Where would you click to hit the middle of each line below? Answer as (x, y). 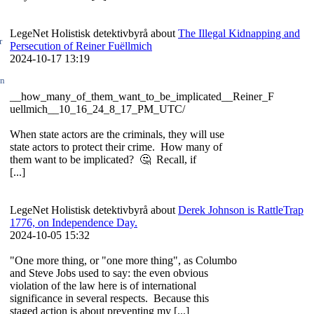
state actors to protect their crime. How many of (116, 147)
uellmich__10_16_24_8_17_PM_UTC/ (99, 109)
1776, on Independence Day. (74, 223)
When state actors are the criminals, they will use (117, 135)
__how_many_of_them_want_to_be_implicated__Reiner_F (142, 97)
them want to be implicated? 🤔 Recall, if (103, 160)
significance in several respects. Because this (109, 299)
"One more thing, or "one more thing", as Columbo (123, 261)
